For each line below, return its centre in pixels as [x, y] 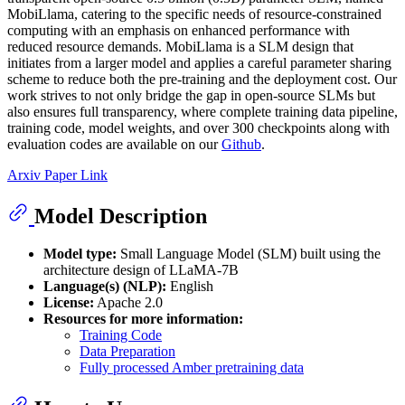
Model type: [80, 254]
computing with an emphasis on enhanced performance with [179, 30]
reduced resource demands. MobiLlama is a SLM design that [180, 46]
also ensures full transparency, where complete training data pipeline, [202, 111]
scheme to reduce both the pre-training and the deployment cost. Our [202, 79]
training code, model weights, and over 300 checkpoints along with [198, 127]
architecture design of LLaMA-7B [141, 270]
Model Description [121, 216]
